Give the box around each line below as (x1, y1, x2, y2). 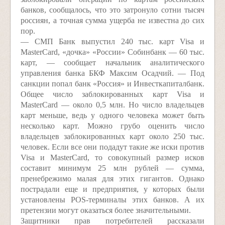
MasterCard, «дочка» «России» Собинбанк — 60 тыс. (21, 48, 204, 56)
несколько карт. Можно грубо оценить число (21, 122, 204, 130)
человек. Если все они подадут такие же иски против (21, 143, 204, 151)
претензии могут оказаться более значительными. (21, 206, 191, 214)
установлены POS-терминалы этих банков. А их (21, 195, 204, 204)
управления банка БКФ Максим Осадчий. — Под (21, 69, 204, 77)
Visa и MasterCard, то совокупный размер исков (21, 153, 204, 162)
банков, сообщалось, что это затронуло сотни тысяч (21, 6, 204, 14)
